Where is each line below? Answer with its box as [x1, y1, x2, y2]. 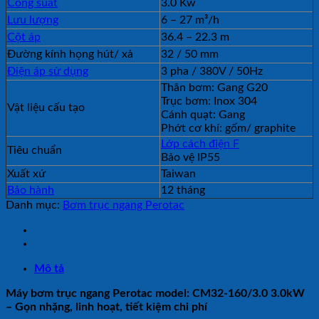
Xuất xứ [7, 167, 46, 179]
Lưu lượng [7, 14, 58, 26]
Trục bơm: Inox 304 [161, 95, 257, 107]
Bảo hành [7, 184, 54, 196]
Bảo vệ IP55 [161, 151, 220, 163]
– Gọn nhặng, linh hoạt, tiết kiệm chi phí [6, 300, 207, 313]
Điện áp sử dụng [7, 65, 88, 77]
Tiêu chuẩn [7, 144, 62, 156]
